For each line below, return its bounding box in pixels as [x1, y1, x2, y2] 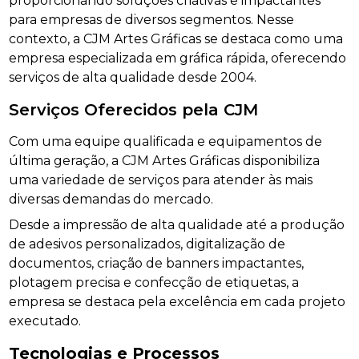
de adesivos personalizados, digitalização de [9, 236, 286, 252]
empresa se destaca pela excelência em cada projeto [9, 293, 346, 309]
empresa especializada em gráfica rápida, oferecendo [9, 50, 347, 66]
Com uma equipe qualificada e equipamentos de [9, 133, 323, 149]
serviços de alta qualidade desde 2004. [9, 69, 257, 85]
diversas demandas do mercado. [9, 191, 214, 207]
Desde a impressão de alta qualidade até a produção [9, 216, 345, 232]
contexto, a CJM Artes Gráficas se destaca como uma [9, 30, 344, 46]
